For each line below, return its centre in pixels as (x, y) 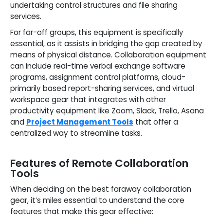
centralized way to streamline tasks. (76, 133)
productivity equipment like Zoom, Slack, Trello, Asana (107, 110)
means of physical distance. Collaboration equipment (108, 54)
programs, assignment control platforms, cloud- (98, 77)
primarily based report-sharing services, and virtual (102, 88)
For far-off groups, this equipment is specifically (97, 32)
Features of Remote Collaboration (99, 163)
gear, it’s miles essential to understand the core (97, 200)
